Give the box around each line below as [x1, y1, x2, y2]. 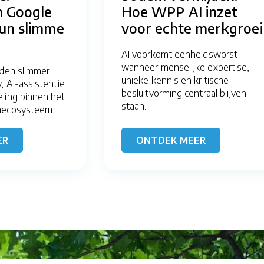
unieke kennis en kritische [121, 74, 229, 86]
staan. [121, 100, 147, 112]
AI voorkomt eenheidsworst [121, 48, 238, 60]
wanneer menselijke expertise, [121, 61, 250, 73]
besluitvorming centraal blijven [121, 87, 247, 99]
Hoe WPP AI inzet [121, 2, 238, 20]
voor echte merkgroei [121, 18, 263, 37]
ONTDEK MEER [136, 134, 206, 146]
